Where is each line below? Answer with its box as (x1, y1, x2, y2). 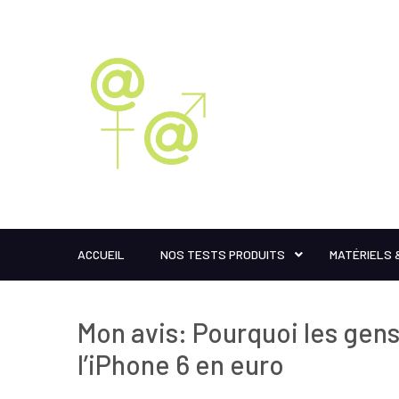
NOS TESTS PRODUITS (160, 247, 285, 262)
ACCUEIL (77, 247, 125, 262)
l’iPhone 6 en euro (77, 348, 284, 380)
